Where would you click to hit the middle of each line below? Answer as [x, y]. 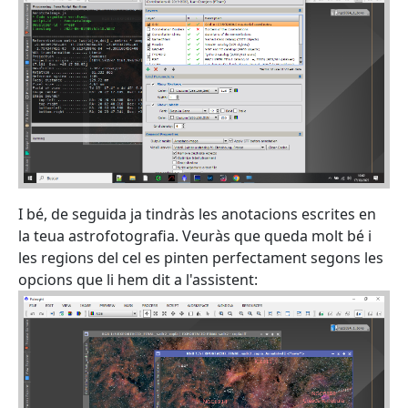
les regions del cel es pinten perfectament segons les [201, 258]
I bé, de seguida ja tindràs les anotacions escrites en [197, 214]
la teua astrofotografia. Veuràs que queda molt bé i [195, 236]
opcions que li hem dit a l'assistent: [138, 280]
